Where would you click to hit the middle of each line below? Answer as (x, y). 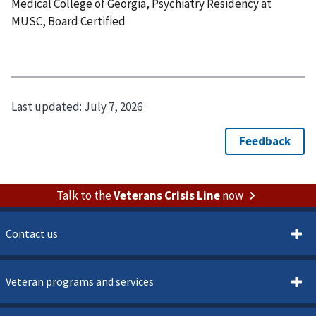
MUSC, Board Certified (68, 21)
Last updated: (48, 107)
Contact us (32, 233)
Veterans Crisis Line (166, 195)
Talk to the (85, 195)
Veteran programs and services (80, 281)
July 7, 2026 (113, 107)
